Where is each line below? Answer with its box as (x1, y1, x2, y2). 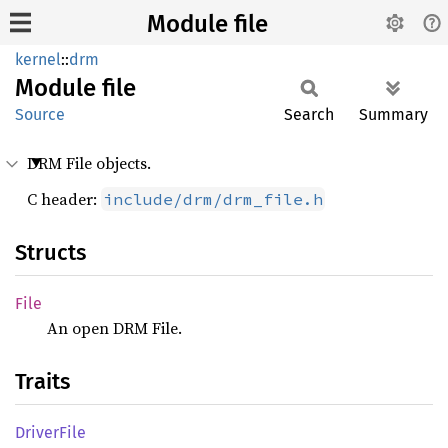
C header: (27, 188, 101, 210)
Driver (15, 423, 59, 442)
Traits (15, 368, 70, 395)
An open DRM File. (47, 317, 182, 339)
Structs (15, 239, 86, 266)
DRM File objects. (27, 152, 151, 174)
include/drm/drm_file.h (103, 189, 323, 209)
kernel (15, 50, 61, 69)
